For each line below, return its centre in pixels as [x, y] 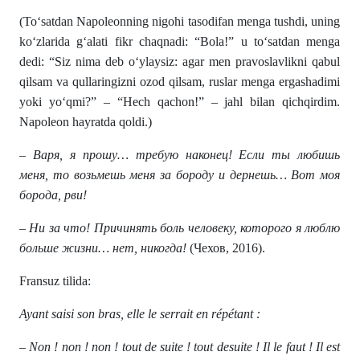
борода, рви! [53, 195]
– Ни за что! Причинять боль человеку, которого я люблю [180, 228]
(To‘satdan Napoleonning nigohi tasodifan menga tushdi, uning [180, 22]
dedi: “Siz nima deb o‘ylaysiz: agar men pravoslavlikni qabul [180, 62]
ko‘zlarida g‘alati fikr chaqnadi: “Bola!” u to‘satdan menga [180, 42]
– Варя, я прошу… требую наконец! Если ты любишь [180, 155]
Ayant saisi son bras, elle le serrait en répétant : [140, 314]
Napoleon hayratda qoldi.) [86, 122]
